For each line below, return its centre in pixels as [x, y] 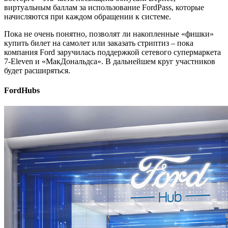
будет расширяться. [37, 70]
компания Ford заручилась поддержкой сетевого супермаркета [112, 52]
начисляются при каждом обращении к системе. [88, 16]
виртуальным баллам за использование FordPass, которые [104, 7]
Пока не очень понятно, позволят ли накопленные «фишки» [109, 34]
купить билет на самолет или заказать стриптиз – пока [99, 43]
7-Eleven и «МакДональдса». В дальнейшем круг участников [110, 61]
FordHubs [22, 91]
